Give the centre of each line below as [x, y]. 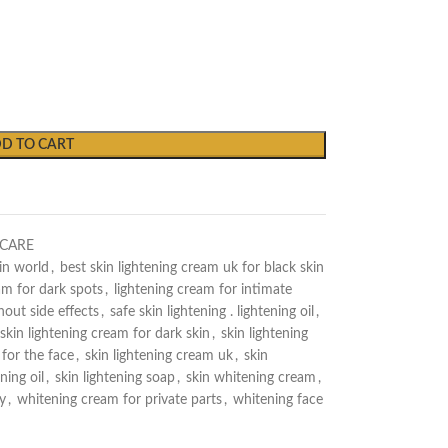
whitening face [277, 400]
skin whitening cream [250, 378]
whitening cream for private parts [119, 400]
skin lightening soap [114, 378]
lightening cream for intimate [202, 290]
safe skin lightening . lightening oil [211, 312]
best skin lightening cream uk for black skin [191, 268]
